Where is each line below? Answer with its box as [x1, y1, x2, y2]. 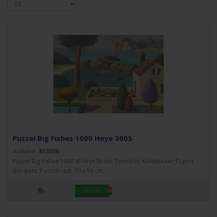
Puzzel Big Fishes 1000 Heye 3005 [13, 133, 132, 143]
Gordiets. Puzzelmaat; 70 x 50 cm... [13, 167, 108, 175]
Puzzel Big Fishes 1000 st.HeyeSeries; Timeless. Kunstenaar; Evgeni [13, 157, 193, 165]
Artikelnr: [13, 147, 39, 155]
